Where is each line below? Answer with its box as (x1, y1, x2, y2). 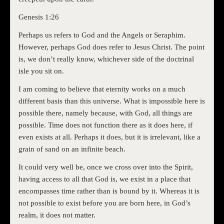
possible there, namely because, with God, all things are (18, 109, 192, 117)
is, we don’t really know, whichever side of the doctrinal (18, 55, 194, 63)
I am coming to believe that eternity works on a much (18, 85, 185, 93)
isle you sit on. (18, 67, 64, 75)
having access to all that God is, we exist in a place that (18, 175, 190, 183)
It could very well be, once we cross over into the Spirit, (18, 163, 193, 171)
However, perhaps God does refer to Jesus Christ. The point (18, 43, 204, 51)
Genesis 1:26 (18, 13, 59, 21)
